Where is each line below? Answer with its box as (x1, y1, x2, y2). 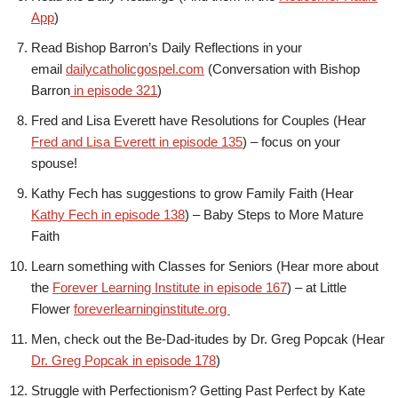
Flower (31, 301, 74, 317)
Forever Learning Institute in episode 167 (52, 280, 287, 296)
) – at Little (287, 280, 346, 296)
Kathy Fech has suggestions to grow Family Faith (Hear (31, 186, 354, 202)
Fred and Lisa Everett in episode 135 (31, 134, 243, 150)
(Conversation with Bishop (204, 61, 360, 77)
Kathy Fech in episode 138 (31, 207, 185, 223)
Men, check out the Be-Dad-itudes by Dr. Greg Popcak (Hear (31, 331, 385, 347)
